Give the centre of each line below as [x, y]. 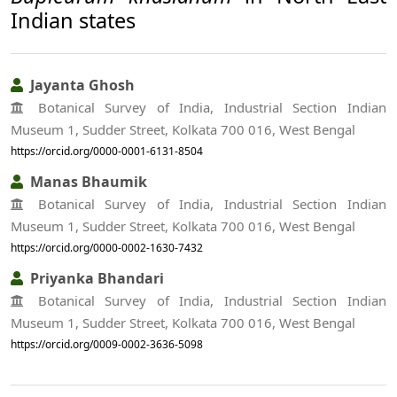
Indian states [73, 20]
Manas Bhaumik [87, 181]
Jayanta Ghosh [81, 85]
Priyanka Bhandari [95, 279]
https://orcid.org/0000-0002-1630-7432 [107, 247]
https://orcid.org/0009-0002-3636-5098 [107, 344]
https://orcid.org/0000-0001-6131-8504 [107, 151]
